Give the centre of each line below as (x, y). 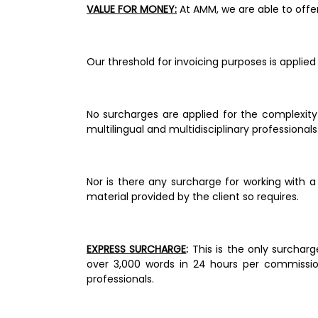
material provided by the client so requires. (194, 196)
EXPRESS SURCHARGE (137, 249)
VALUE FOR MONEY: (132, 9)
